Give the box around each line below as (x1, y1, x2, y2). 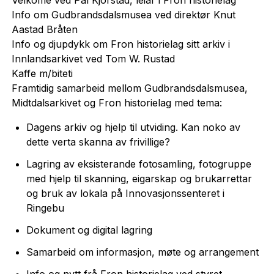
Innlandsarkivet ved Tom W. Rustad (11, 52, 175, 65)
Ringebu (26, 201, 64, 214)
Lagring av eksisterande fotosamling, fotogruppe (26, 157, 251, 170)
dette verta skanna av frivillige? (26, 135, 170, 148)
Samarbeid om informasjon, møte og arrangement (26, 245, 259, 258)
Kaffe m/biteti (11, 67, 73, 80)
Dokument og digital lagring (26, 223, 152, 236)
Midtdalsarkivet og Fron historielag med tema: (11, 96, 222, 109)
